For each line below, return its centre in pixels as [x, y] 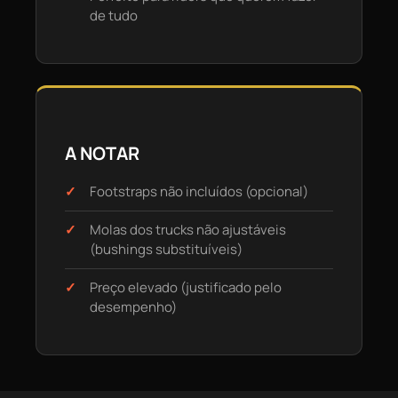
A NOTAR [102, 154]
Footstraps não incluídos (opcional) [199, 192]
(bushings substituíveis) [166, 250]
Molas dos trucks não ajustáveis [188, 230]
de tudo [114, 16]
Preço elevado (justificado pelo [186, 288]
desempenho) [133, 307]
